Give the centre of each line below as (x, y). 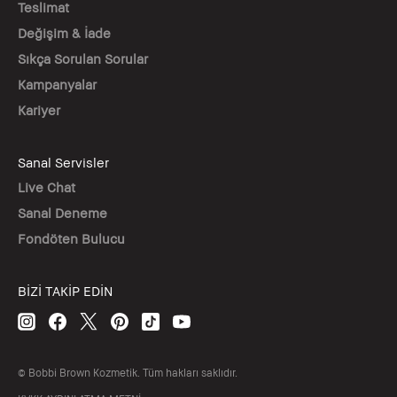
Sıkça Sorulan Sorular (83, 59)
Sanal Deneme (62, 213)
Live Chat (47, 187)
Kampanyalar (57, 85)
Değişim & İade (64, 33)
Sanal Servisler (63, 163)
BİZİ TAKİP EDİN (65, 291)
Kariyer (39, 110)
